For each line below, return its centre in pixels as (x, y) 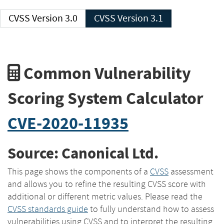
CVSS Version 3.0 (55, 18)
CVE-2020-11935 (68, 123)
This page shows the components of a (79, 171)
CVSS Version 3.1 (140, 18)
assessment (191, 171)
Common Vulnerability (105, 73)
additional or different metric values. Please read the (105, 196)
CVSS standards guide (48, 209)
